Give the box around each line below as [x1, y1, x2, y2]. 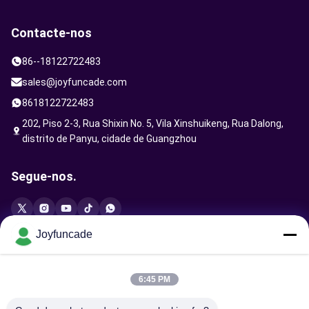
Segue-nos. [11, 168, 77, 183]
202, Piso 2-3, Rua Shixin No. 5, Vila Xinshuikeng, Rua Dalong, [22, 117, 283, 129]
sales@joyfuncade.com [22, 76, 127, 88]
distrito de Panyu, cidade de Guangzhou [22, 132, 197, 144]
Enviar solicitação [11, 241, 112, 257]
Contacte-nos [11, 25, 92, 40]
